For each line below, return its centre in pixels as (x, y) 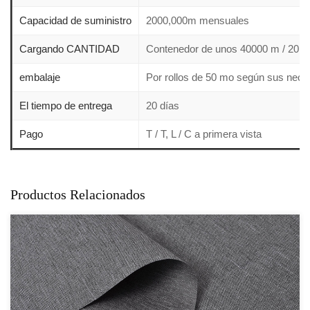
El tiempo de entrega (66, 106)
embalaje (40, 77)
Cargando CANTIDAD (70, 49)
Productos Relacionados (78, 195)
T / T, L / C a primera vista (204, 134)
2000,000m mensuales (198, 21)
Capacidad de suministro (75, 21)
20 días (163, 106)
